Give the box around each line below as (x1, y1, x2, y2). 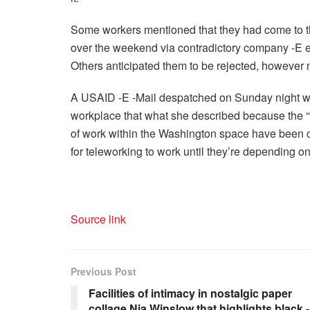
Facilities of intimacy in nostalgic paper (89, 285, 292, 302)
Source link (71, 211, 126, 228)
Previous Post (71, 264, 136, 279)
